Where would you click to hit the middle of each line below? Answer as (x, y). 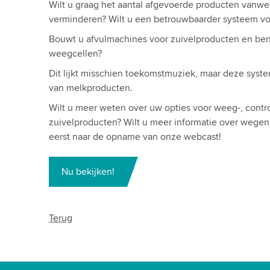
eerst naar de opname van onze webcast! (135, 137)
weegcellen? (75, 54)
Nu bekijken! (88, 172)
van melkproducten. (90, 88)
